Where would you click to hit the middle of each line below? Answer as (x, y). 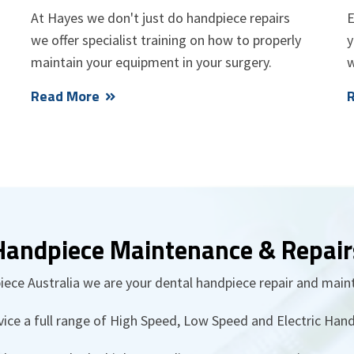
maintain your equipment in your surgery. (151, 62)
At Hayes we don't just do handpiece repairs (160, 17)
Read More (65, 96)
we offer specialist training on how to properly (166, 40)
